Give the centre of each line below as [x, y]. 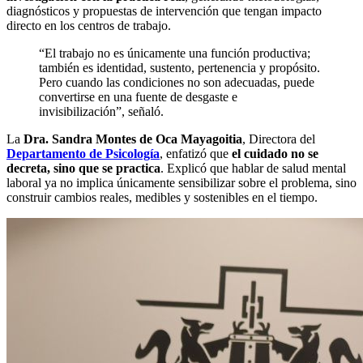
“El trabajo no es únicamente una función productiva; [175, 53]
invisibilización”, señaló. [101, 111]
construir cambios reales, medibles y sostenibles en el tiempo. [162, 197]
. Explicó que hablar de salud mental [253, 168]
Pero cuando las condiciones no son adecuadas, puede [177, 82]
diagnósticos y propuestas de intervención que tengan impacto [164, 11]
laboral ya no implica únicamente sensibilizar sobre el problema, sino [181, 182]
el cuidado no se [275, 153]
